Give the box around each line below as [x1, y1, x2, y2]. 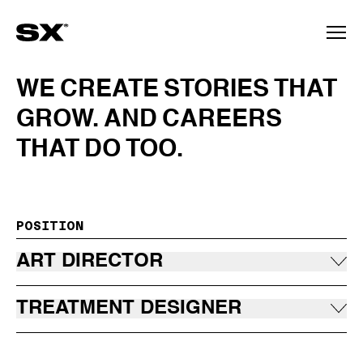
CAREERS [162, 108, 282, 132]
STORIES [164, 78, 269, 102]
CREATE [60, 78, 159, 102]
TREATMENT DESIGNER [16, 299, 241, 318]
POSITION [16, 219, 83, 233]
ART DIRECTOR [16, 252, 163, 271]
